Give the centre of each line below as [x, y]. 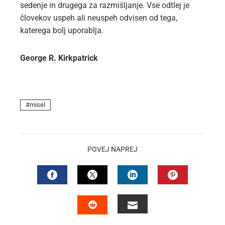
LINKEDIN [154, 193]
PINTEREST [198, 193]
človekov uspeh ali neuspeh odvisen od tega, [99, 18]
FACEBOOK [77, 193]
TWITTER [113, 193]
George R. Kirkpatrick [59, 58]
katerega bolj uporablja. [62, 30]
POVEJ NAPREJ [113, 149]
